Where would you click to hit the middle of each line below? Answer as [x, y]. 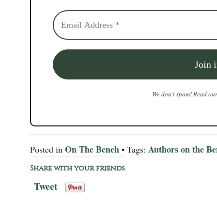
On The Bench [92, 149]
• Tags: [134, 149]
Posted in [47, 149]
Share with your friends [77, 168]
